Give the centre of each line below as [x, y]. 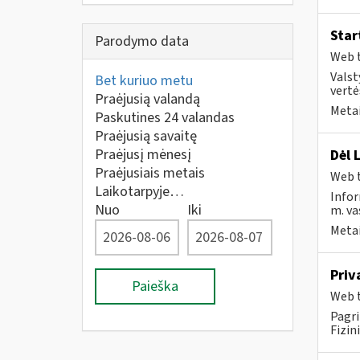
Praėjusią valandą [147, 99]
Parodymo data [142, 41]
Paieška [155, 286]
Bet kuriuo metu [144, 81]
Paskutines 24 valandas [165, 118]
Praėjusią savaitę [146, 136]
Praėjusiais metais [150, 173]
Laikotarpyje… [139, 192]
